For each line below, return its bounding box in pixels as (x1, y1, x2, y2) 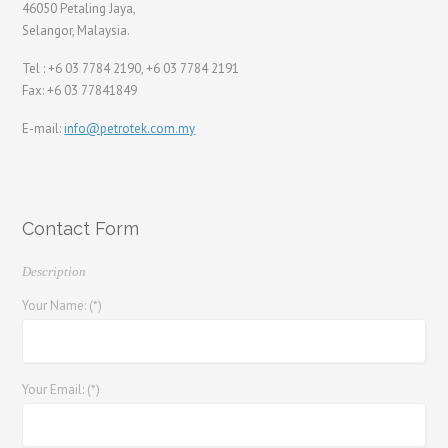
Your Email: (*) (22, 380, 101, 398)
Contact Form (22, 217, 140, 239)
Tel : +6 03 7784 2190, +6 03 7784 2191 (22, 59, 240, 77)
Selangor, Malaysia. (22, 21, 131, 39)
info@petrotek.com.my (64, 119, 196, 137)
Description (22, 263, 87, 279)
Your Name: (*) (22, 296, 103, 314)
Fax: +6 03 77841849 (22, 81, 138, 99)
